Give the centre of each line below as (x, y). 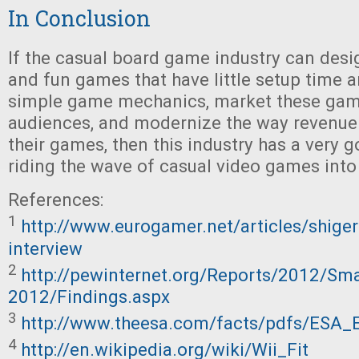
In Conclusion (79, 18)
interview (45, 248)
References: (56, 200)
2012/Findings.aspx (89, 297)
